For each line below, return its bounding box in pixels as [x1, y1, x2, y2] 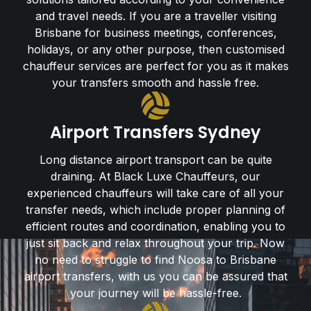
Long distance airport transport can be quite [39, 153, 272, 167]
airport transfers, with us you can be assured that [24, 269, 287, 283]
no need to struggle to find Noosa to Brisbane [35, 253, 276, 267]
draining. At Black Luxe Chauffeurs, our [51, 169, 260, 183]
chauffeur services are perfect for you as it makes [22, 59, 289, 73]
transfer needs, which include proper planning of [26, 203, 285, 217]
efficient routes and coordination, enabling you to [26, 219, 285, 233]
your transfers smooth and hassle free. [52, 76, 259, 90]
